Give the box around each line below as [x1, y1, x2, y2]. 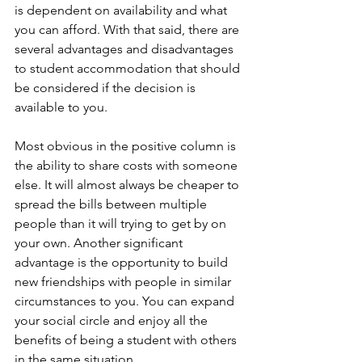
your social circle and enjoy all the [15, 313, 211, 328]
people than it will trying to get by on [15, 216, 229, 231]
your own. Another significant [15, 235, 186, 250]
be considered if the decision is [15, 80, 199, 95]
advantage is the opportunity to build [15, 255, 231, 270]
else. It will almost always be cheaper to [15, 177, 242, 192]
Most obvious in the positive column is [15, 138, 239, 154]
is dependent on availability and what [15, 2, 230, 18]
